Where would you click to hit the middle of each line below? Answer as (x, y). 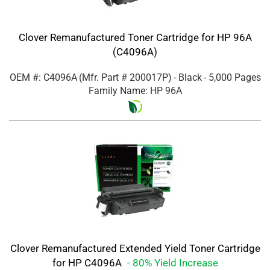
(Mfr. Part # (104, 78)
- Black (187, 78)
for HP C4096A (88, 262)
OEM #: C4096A (43, 78)
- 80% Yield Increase (172, 262)
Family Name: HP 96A (135, 91)
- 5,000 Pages (232, 78)
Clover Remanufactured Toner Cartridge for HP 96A (135, 38)
